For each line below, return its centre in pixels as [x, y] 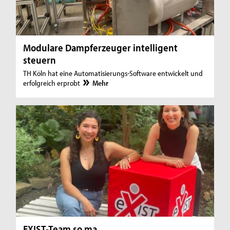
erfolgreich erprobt [53, 83]
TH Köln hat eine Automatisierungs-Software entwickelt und [113, 73]
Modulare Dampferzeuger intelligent [101, 47]
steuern [40, 60]
